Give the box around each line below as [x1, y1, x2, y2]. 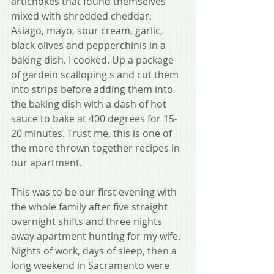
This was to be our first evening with [11, 185, 179, 199]
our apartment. [11, 156, 82, 170]
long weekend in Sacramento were [11, 259, 172, 273]
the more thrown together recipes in [11, 141, 182, 155]
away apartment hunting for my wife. [11, 229, 183, 243]
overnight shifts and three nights [11, 215, 165, 229]
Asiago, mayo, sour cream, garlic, [11, 24, 165, 38]
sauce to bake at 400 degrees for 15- [11, 112, 177, 126]
